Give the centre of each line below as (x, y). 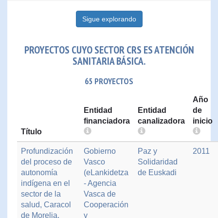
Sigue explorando (109, 19)
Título (31, 132)
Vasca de (100, 194)
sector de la (41, 194)
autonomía (39, 173)
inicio (203, 121)
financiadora (107, 121)
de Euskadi (157, 173)
